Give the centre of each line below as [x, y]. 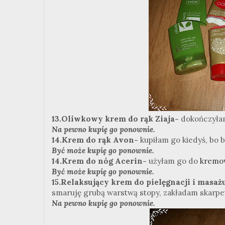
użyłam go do [173, 161]
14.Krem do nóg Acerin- [99, 161]
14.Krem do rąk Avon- [96, 140]
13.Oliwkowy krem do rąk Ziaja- [115, 119]
